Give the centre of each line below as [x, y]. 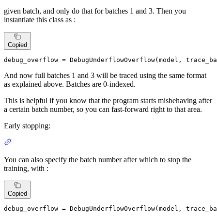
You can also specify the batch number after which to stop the [98, 160]
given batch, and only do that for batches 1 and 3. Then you [95, 11]
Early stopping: [27, 126]
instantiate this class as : [40, 19]
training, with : [26, 169]
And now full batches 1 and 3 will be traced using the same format [105, 76]
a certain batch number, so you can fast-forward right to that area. [103, 109]
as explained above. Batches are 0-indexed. [70, 84]
